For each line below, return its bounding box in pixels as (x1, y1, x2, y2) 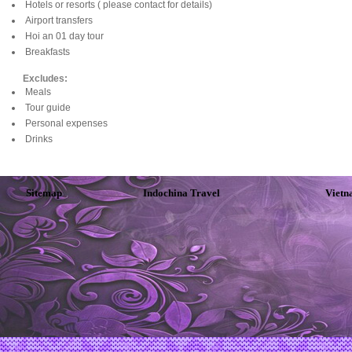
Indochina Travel (143, 187, 220, 199)
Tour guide (25, 102, 71, 113)
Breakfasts (25, 46, 70, 57)
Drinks (25, 134, 53, 145)
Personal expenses (25, 118, 108, 129)
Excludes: (23, 73, 68, 84)
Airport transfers (25, 15, 93, 26)
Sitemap (26, 187, 62, 199)
